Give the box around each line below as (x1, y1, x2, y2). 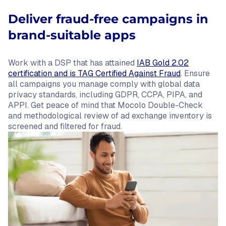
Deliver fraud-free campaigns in (8, 12, 208, 26)
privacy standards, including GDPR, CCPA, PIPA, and (8, 89, 202, 100)
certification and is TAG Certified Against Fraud (8, 68, 181, 79)
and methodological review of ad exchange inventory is (8, 110, 212, 121)
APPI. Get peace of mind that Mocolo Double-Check (8, 100, 203, 110)
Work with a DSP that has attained (8, 58, 137, 68)
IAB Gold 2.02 (137, 58, 189, 68)
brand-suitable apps (8, 28, 136, 42)
